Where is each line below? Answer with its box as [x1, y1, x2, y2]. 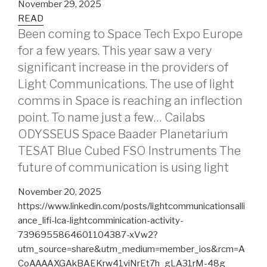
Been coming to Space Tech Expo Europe [18, 26, 243, 41]
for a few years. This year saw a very [18, 43, 212, 58]
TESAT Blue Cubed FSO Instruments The [18, 143, 241, 158]
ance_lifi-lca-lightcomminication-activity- [18, 215, 184, 226]
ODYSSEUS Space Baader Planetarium [18, 126, 228, 141]
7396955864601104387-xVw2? [18, 229, 158, 240]
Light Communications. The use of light [18, 76, 234, 91]
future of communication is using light [18, 160, 229, 175]
